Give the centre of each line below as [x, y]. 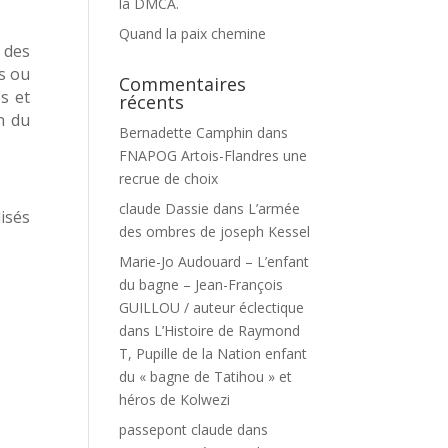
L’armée [274, 208]
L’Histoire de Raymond [227, 330]
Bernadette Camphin [186, 132]
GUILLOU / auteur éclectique [212, 307]
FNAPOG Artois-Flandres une [213, 155]
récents [152, 102]
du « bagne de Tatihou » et [206, 376]
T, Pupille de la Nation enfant [213, 353]
